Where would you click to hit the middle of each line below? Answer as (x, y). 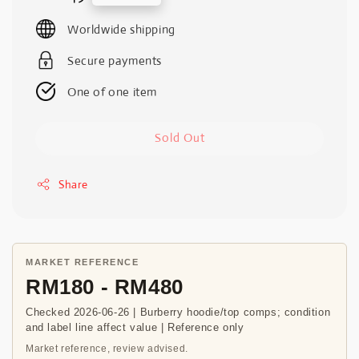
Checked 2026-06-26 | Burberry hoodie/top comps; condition (178, 312)
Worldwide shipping (121, 29)
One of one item (112, 91)
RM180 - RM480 (105, 286)
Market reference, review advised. (107, 348)
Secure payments (115, 60)
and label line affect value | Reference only (135, 327)
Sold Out (179, 137)
